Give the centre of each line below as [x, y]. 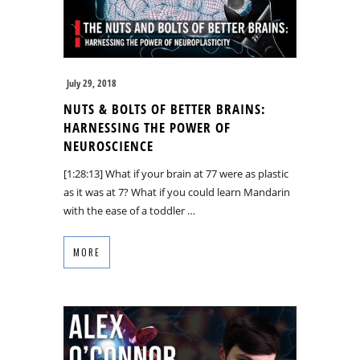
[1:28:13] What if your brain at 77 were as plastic [176, 173]
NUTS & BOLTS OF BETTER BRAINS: [165, 108]
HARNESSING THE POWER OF [147, 127]
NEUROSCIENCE [108, 145]
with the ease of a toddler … [129, 210]
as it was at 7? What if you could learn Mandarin [177, 192]
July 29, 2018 [92, 83]
